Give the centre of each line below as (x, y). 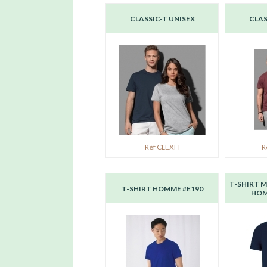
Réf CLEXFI (162, 147)
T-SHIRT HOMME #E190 (162, 188)
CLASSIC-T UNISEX (162, 18)
